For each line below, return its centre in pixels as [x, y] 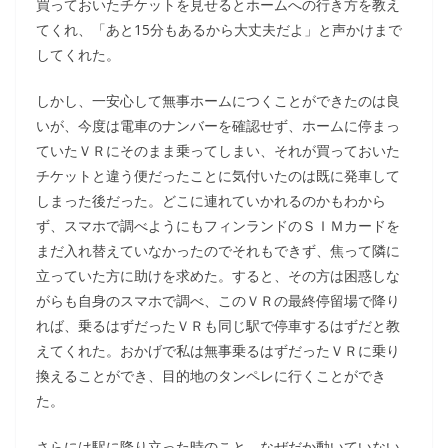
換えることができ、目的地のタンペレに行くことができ [211, 375]
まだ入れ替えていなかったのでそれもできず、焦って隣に [218, 250]
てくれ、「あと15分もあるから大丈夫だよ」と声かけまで [219, 29]
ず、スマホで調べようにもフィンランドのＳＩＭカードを [218, 225]
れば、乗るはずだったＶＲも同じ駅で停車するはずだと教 [218, 325]
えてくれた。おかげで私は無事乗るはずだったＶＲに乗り [218, 350]
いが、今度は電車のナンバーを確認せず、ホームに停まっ [218, 125]
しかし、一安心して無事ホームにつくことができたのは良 [218, 100]
